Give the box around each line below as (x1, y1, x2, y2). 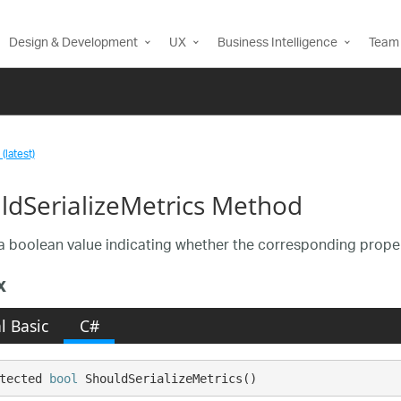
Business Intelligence (218, 30, 337, 57)
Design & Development (9, 30, 138, 57)
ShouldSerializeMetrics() (78, 371, 258, 386)
